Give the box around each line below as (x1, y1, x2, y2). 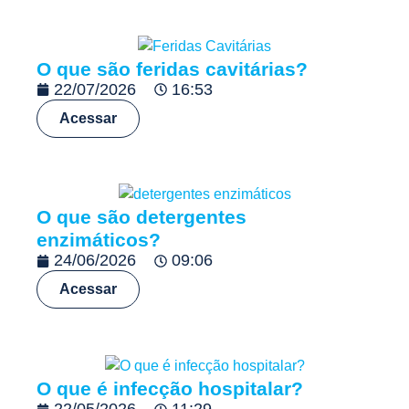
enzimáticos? (37, 229, 161, 251)
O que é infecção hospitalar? (37, 378, 303, 400)
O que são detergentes (37, 206, 246, 228)
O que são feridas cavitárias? (37, 58, 308, 79)
